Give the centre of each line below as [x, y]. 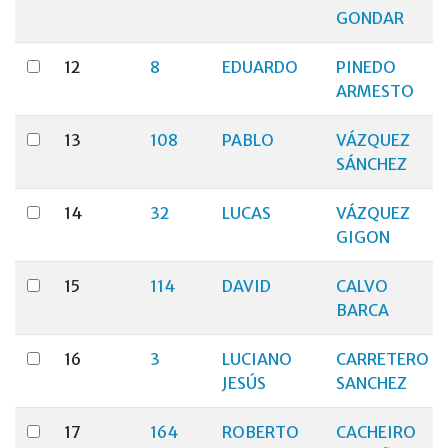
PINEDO [366, 67]
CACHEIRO [376, 432]
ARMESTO [375, 91]
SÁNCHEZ [371, 164]
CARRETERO [382, 359]
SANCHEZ [371, 383]
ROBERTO [260, 432]
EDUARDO [260, 67]
